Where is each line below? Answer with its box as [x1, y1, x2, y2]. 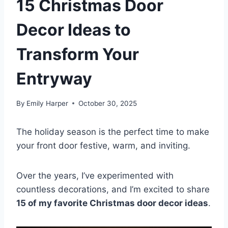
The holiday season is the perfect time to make [16, 126, 209, 137]
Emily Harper [26, 99, 69, 107]
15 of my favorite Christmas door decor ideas [16, 197, 208, 208]
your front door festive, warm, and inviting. [16, 140, 193, 151]
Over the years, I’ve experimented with [16, 170, 174, 181]
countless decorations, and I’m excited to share [16, 184, 210, 194]
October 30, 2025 [78, 99, 137, 107]
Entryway [16, 68, 92, 89]
